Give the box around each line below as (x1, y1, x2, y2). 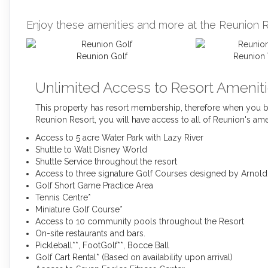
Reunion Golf (76, 51, 127, 61)
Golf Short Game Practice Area (35, 180, 153, 190)
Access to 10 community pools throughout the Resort (35, 216, 244, 226)
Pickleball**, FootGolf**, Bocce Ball (35, 240, 169, 250)
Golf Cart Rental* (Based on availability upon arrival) (35, 252, 233, 262)
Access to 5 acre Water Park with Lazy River (35, 132, 203, 142)
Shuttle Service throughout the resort (35, 156, 177, 166)
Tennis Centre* (35, 192, 91, 202)
